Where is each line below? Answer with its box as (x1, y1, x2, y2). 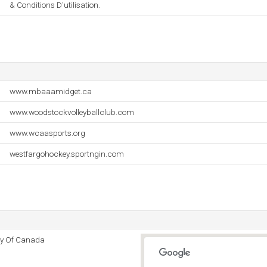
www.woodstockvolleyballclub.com (10, 107, 134, 117)
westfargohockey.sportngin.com (10, 149, 124, 159)
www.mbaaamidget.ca (10, 86, 92, 96)
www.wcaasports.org (10, 128, 85, 138)
